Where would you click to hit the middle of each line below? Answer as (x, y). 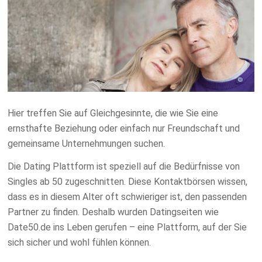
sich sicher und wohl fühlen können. (80, 243)
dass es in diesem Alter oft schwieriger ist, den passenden (127, 197)
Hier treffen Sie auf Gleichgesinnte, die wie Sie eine (113, 113)
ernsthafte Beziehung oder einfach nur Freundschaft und (124, 128)
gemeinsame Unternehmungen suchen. (87, 143)
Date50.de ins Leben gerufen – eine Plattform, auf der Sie (127, 227)
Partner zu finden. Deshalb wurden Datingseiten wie (113, 212)
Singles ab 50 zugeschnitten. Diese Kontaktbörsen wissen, (128, 182)
